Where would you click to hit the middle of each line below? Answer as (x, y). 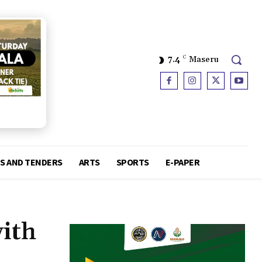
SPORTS (132, 162)
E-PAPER (182, 162)
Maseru (204, 60)
